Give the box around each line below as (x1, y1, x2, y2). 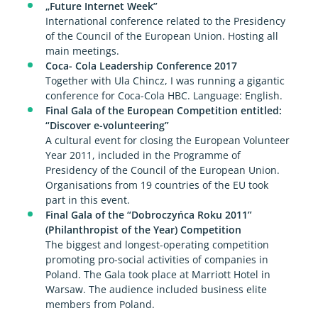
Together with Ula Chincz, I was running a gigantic (45, 74, 285, 88)
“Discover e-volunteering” (45, 119, 169, 133)
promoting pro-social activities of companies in (45, 253, 268, 267)
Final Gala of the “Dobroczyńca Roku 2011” (45, 208, 252, 222)
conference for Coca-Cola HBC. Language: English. (45, 89, 283, 103)
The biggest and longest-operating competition (45, 238, 269, 252)
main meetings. (45, 44, 119, 58)
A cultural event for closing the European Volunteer (45, 133, 290, 148)
